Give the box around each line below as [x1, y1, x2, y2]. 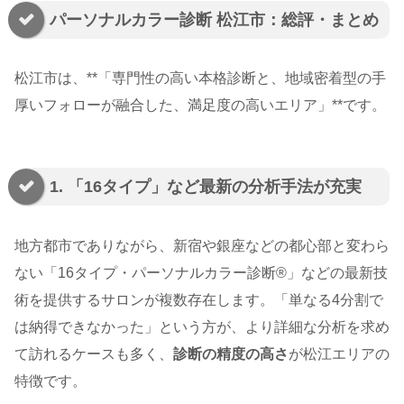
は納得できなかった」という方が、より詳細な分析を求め [14, 318, 390, 335]
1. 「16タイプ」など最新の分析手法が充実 [50, 178, 362, 197]
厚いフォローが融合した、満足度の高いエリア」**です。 [14, 97, 386, 114]
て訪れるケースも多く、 [14, 345, 173, 362]
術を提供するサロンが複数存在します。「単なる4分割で [14, 291, 383, 308]
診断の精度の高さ [173, 345, 289, 362]
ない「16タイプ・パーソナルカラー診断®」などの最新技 [14, 264, 388, 280]
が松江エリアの [289, 345, 390, 362]
